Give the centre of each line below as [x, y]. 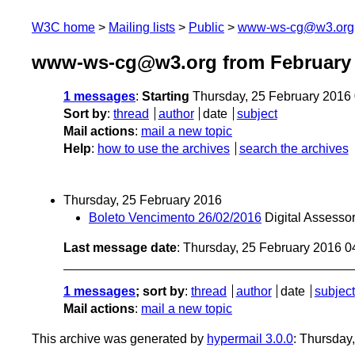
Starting [166, 97]
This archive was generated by [119, 339]
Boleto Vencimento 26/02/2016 [175, 218]
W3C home [63, 27]
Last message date [120, 248]
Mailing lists [142, 27]
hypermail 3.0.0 [250, 339]
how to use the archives [164, 149]
